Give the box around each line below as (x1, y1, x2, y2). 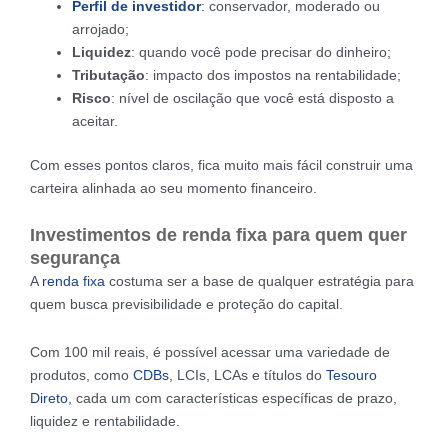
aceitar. (72, 112, 118, 129)
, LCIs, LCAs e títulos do (169, 366, 326, 383)
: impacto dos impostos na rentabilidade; (145, 66, 401, 83)
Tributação (72, 66, 145, 83)
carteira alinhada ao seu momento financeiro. (30, 179, 317, 196)
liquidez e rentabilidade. (30, 412, 180, 429)
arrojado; (72, 20, 129, 37)
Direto (30, 389, 68, 406)
